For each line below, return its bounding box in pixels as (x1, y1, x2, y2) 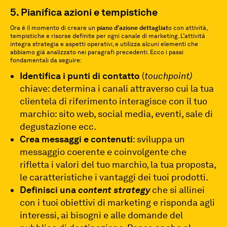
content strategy (78, 184, 150, 195)
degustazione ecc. (20, 121, 97, 132)
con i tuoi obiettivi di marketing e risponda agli (20, 197, 215, 208)
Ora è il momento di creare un (10, 24, 97, 31)
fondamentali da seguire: (10, 57, 82, 64)
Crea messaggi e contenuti (20, 134, 133, 144)
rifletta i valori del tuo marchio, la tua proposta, (20, 159, 216, 170)
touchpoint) (144, 70, 193, 81)
